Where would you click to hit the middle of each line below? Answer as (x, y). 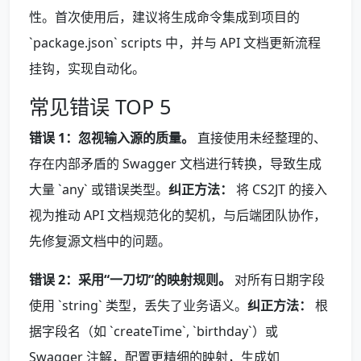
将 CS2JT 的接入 (280, 190)
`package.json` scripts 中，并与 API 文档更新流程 (175, 43)
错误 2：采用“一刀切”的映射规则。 (130, 280)
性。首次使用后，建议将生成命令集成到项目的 (164, 17)
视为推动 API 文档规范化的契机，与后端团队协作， (178, 216)
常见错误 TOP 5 (100, 107)
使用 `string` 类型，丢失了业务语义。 (138, 306)
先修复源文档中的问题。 (100, 241)
